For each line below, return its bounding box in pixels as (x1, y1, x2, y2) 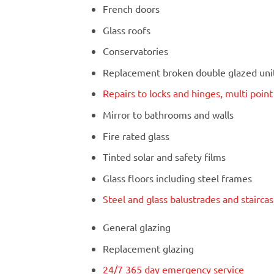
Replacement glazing (102, 242, 194, 254)
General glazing (102, 221, 171, 234)
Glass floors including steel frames (102, 171, 252, 184)
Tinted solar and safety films (102, 150, 226, 163)
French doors (102, 2, 160, 15)
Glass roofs (102, 23, 150, 36)
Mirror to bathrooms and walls (102, 108, 234, 121)
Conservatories (102, 45, 168, 57)
